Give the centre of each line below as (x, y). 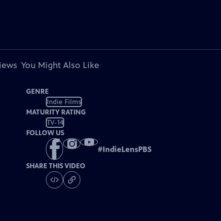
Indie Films (64, 102)
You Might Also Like (60, 65)
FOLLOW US (45, 133)
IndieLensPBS (127, 149)
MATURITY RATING (56, 112)
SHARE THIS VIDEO (56, 166)
